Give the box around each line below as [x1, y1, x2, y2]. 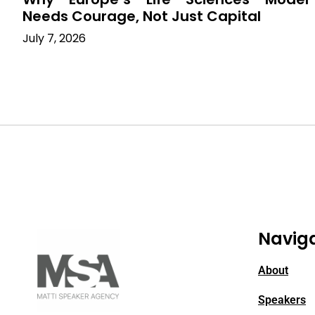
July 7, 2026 [22, 30, 86, 46]
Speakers [258, 292, 306, 307]
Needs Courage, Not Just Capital [22, 6, 261, 26]
